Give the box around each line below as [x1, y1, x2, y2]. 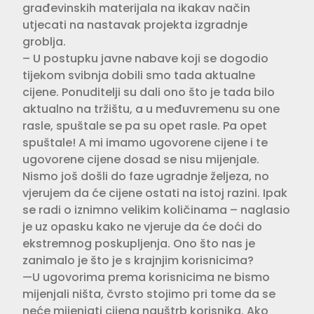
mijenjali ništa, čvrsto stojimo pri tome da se [22, 285, 275, 302]
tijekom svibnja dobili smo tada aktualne [22, 67, 255, 83]
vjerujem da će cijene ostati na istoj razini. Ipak [22, 184, 287, 201]
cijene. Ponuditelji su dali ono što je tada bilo [22, 83, 275, 100]
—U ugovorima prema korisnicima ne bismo [22, 268, 270, 285]
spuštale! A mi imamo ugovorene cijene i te [22, 134, 268, 151]
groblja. [22, 33, 66, 50]
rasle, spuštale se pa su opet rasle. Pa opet [22, 117, 267, 134]
